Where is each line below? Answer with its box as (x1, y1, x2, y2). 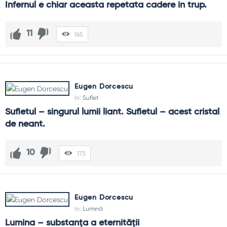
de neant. (5, 120, 45, 129)
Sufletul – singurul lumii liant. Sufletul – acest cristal (5, 107, 219, 117)
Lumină (83, 205, 103, 212)
